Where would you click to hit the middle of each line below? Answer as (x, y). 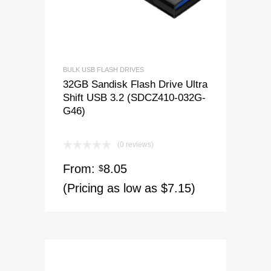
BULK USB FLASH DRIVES (103, 70)
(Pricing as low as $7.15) (129, 188)
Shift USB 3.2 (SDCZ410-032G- (134, 98)
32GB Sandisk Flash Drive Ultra (135, 84)
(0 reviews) (135, 145)
